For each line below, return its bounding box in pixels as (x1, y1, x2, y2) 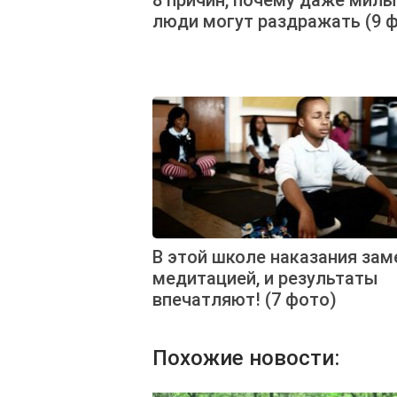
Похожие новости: (152, 345, 339, 370)
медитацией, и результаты (152, 267, 378, 289)
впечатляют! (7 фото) (152, 288, 337, 310)
